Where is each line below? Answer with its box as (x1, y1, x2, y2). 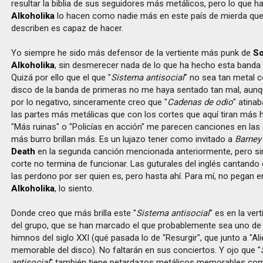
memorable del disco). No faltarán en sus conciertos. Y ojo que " (11, 245, 261, 255)
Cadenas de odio (167, 97, 234, 107)
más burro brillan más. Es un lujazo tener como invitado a (11, 134, 235, 144)
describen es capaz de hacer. (11, 23, 124, 33)
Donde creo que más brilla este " (11, 208, 137, 218)
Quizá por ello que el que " (11, 72, 112, 83)
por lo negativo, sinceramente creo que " (11, 97, 168, 107)
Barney (235, 134, 262, 144)
